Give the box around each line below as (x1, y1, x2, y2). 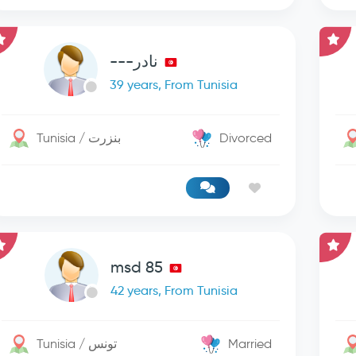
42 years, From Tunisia (110, 283, 238, 298)
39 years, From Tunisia (110, 77, 238, 92)
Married (228, 336, 273, 351)
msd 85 (110, 257, 163, 277)
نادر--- (110, 52, 159, 71)
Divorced (219, 130, 273, 145)
